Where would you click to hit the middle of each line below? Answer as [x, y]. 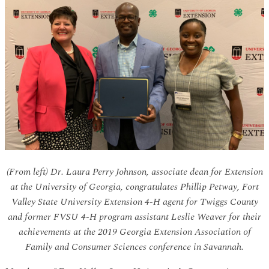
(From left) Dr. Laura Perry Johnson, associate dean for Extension [134, 172]
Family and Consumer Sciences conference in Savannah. [134, 247]
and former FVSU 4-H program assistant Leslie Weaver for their [134, 217]
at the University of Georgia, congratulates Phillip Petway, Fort [134, 187]
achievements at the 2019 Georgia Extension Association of [134, 232]
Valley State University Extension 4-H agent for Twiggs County [134, 202]
